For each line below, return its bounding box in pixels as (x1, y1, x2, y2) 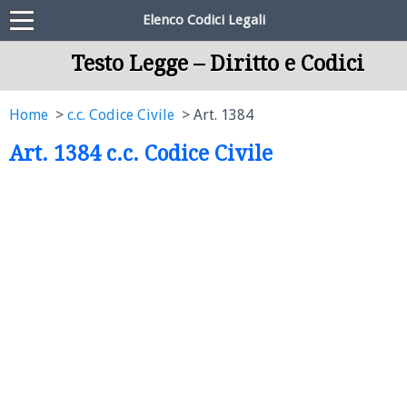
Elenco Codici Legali (142, 12, 265, 28)
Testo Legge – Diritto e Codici (70, 51, 364, 76)
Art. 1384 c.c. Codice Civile (9, 142, 273, 165)
